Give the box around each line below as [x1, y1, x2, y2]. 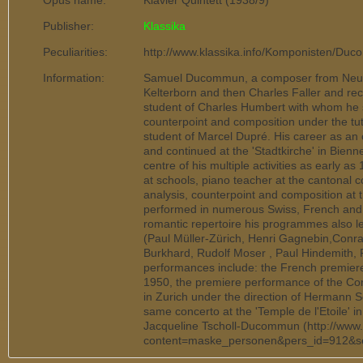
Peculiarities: [43, 45, 108, 58]
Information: [43, 71, 105, 84]
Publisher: [43, 19, 94, 32]
